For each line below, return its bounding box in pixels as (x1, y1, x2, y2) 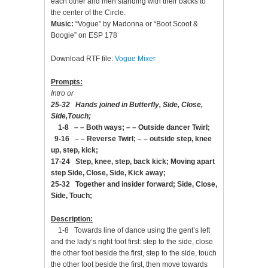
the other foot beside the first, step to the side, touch (51, 249, 217, 257)
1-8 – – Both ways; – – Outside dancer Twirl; (51, 123, 210, 132)
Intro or (51, 89, 74, 98)
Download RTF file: (51, 54, 115, 63)
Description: (51, 215, 93, 223)
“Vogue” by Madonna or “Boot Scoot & (74, 20, 198, 28)
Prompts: (51, 78, 83, 86)
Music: (51, 20, 74, 28)
